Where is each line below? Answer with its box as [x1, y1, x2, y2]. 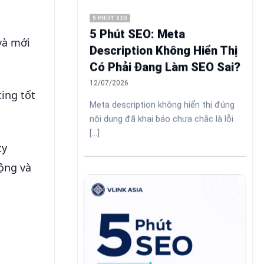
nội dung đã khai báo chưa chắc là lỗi [90, 113, 233, 124]
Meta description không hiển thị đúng [90, 99, 235, 110]
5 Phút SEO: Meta [90, 27, 185, 42]
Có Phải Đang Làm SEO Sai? [90, 60, 240, 75]
